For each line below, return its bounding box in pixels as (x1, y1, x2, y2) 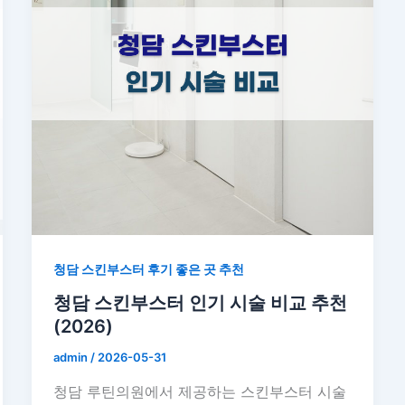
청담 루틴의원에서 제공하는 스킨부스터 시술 (52, 382, 346, 401)
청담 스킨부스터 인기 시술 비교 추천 (52, 292, 347, 315)
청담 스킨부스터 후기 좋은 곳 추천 (52, 260, 244, 277)
